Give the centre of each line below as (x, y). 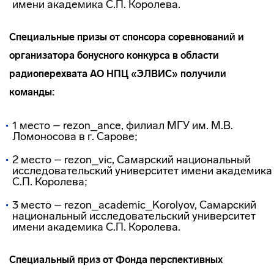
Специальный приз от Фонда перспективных (116, 260)
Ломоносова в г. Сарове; (75, 136)
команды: (32, 92)
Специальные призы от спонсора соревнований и (127, 37)
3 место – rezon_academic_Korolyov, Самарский (134, 205)
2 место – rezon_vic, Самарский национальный (131, 160)
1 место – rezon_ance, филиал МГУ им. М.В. (123, 125)
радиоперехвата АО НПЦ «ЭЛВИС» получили (118, 74)
